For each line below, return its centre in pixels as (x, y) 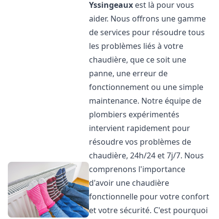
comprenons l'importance (137, 169)
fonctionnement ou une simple (146, 87)
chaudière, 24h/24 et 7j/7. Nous (147, 155)
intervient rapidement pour (140, 128)
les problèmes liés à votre (136, 46)
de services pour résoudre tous (147, 32)
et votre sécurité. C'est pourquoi (149, 210)
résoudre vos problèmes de (140, 142)
